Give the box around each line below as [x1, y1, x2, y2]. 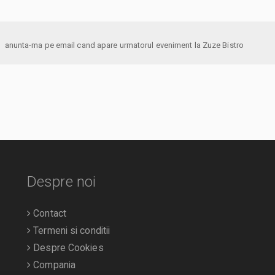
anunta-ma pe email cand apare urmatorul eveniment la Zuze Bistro [202, 40, 244, 50]
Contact [31, 208, 66, 220]
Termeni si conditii [31, 225, 110, 237]
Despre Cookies [31, 242, 104, 254]
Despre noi [27, 173, 96, 191]
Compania [31, 260, 76, 271]
